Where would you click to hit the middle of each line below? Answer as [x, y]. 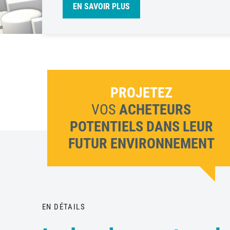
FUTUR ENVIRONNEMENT [141, 143]
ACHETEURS [155, 110]
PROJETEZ [141, 93]
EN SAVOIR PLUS [101, 6]
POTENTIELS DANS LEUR [141, 127]
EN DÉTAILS [64, 207]
